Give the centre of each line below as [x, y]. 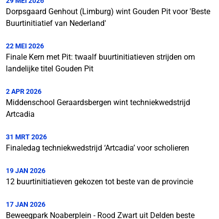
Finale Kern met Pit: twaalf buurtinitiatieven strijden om [100, 57]
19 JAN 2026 [26, 170]
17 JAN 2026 [26, 204]
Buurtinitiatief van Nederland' [56, 23]
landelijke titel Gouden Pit [50, 68]
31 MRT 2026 [26, 137]
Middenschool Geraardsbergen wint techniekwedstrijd [98, 102]
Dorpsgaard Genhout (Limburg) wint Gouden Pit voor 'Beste [108, 11]
